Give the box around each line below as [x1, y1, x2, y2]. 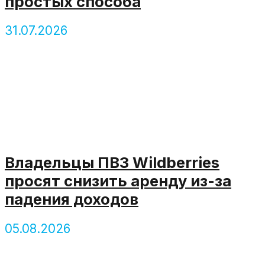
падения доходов [5, 190, 138, 209]
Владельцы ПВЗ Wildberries [5, 153, 219, 172]
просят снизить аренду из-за [5, 172, 231, 190]
